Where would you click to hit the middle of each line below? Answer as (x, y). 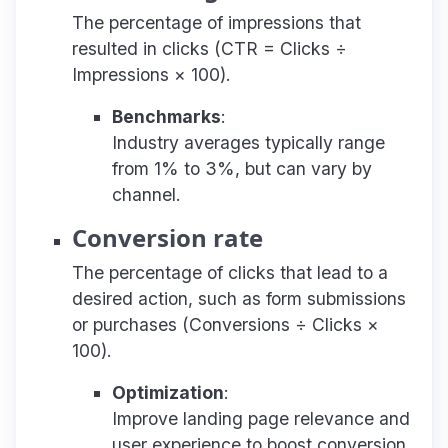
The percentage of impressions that (216, 22)
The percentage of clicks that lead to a (230, 272)
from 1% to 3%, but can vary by (242, 168)
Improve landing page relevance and (261, 418)
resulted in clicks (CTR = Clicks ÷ (209, 48)
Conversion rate (167, 237)
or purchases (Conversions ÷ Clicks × (225, 324)
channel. (146, 194)
